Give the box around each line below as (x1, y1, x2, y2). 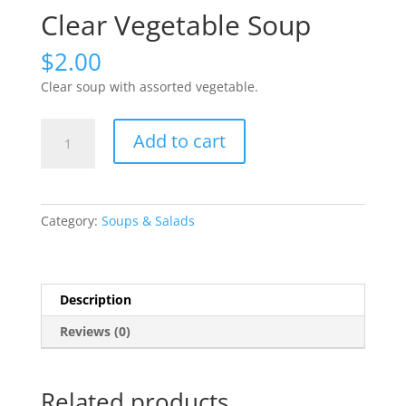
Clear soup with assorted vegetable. (40, 78, 258, 96)
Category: (40, 212, 101, 230)
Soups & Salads (101, 212, 195, 230)
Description (59, 291, 131, 309)
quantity (39, 182, 91, 200)
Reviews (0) (59, 323, 130, 341)
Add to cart (132, 129, 226, 154)
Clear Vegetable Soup (40, 6, 311, 44)
